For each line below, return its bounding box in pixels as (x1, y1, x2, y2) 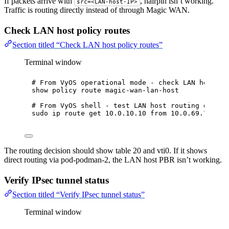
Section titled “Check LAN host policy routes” (12, 40, 163, 50)
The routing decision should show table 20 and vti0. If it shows (4, 146, 207, 155)
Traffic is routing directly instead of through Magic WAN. (4, 6, 190, 15)
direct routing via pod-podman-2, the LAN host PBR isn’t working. (4, 155, 222, 165)
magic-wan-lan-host (105, 86, 179, 95)
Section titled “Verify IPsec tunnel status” (12, 190, 145, 199)
